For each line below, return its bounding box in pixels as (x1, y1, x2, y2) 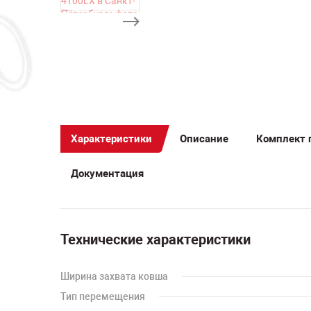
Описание (180, 132, 228, 145)
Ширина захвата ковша (60, 271, 168, 282)
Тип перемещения (60, 291, 145, 302)
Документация (71, 167, 144, 180)
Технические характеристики (60, 231, 251, 248)
